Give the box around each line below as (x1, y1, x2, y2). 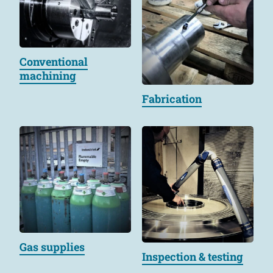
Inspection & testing (142, 249, 244, 264)
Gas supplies (19, 239, 85, 255)
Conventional (19, 54, 88, 69)
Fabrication (142, 91, 202, 106)
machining (19, 68, 76, 83)
